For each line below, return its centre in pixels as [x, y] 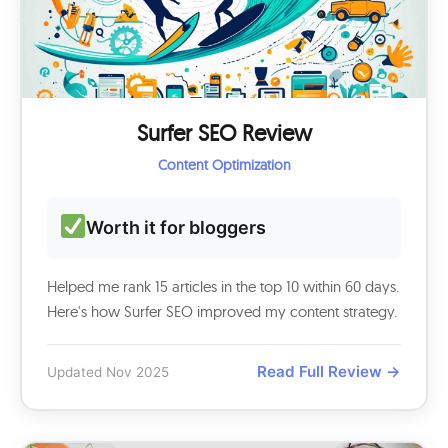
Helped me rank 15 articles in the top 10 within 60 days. [223, 286]
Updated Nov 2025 [108, 371]
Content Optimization [224, 165]
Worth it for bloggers [176, 227]
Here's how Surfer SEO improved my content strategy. [222, 311]
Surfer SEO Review [224, 133]
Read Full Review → [329, 371]
